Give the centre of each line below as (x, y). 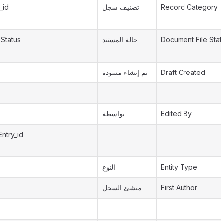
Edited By (176, 114)
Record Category (189, 7)
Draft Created (183, 72)
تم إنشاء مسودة (125, 72)
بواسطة (113, 114)
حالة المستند (120, 40)
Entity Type (179, 167)
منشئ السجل (122, 188)
